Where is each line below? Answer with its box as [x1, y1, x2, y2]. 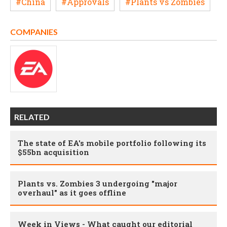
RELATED [14, 112, 50, 122]
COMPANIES [10, 27, 58, 37]
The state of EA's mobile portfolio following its [18, 138, 206, 148]
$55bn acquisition [18, 147, 89, 158]
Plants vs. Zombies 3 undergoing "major [18, 178, 177, 189]
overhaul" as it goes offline [18, 187, 126, 198]
